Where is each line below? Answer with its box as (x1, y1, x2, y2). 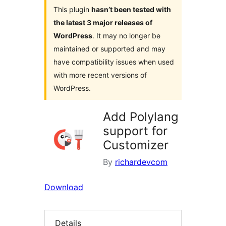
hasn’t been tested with (91, 5, 171, 14)
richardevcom (115, 157, 167, 167)
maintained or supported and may (53, 44, 165, 53)
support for (103, 124, 167, 139)
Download (44, 182, 83, 193)
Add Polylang (103, 109, 179, 125)
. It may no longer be (92, 31, 160, 40)
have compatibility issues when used (53, 58, 174, 67)
